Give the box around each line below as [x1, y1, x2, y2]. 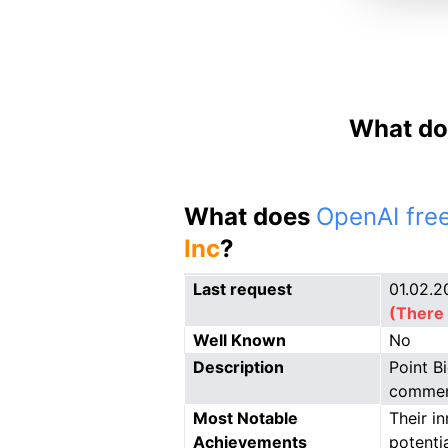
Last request [193, 279, 292, 299]
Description [193, 357, 284, 377]
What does [184, 202, 316, 231]
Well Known [193, 330, 286, 350]
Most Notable [193, 408, 298, 428]
